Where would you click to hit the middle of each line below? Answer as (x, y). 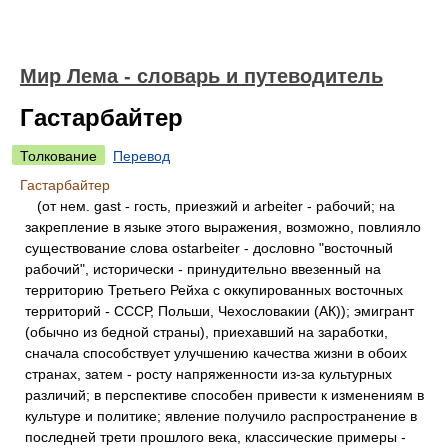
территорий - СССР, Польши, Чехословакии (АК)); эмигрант (219, 311)
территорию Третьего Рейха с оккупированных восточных (214, 290)
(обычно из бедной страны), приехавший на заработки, (206, 332)
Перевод (141, 156)
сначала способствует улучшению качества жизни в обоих (216, 353)
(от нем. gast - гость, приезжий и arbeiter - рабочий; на (210, 206)
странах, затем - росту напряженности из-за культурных (208, 374)
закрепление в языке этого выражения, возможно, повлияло (223, 227)
